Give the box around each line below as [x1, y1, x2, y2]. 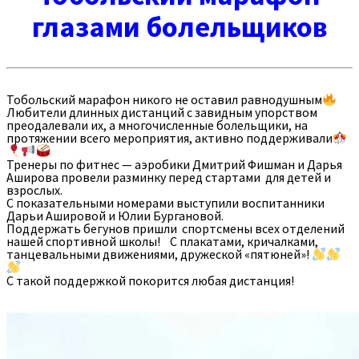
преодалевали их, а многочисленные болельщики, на [6, 117, 308, 134]
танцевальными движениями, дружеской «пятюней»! [6, 246, 312, 263]
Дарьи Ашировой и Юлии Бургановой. [6, 207, 224, 224]
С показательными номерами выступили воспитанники [6, 194, 325, 211]
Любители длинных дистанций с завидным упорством [6, 104, 317, 121]
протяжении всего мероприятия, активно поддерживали [6, 130, 333, 147]
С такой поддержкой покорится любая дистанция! [6, 272, 294, 288]
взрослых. [6, 181, 63, 198]
